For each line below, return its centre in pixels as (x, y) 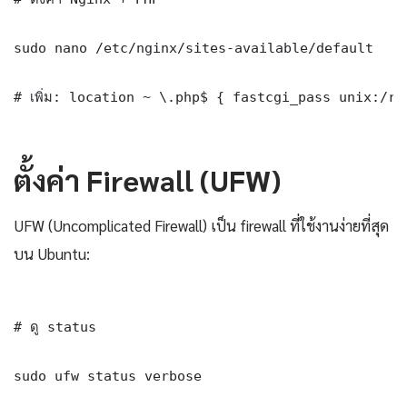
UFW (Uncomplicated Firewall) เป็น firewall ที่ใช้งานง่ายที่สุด (201, 225)
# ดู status (55, 326)
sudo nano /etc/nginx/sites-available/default (194, 47)
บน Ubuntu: (52, 253)
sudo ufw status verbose (108, 375)
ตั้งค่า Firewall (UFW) (147, 179)
